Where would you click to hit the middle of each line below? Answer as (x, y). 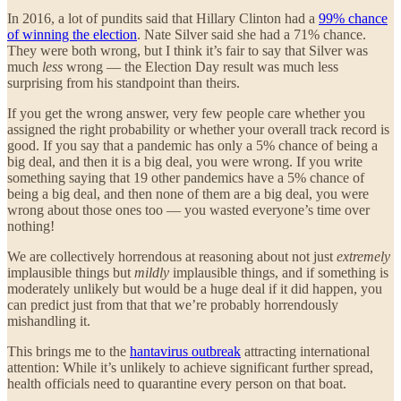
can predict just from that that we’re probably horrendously (173, 304)
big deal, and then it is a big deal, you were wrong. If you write (185, 161)
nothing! (31, 226)
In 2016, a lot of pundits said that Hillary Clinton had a (163, 18)
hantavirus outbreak (185, 351)
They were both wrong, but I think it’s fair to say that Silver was (188, 50)
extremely (363, 256)
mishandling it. (49, 320)
